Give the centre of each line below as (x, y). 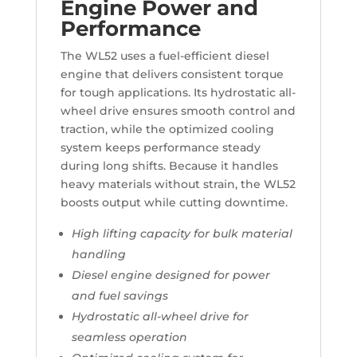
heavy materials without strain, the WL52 (178, 184)
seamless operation (129, 337)
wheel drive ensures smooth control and (178, 111)
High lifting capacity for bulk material (182, 234)
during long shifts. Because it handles (169, 166)
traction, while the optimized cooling (167, 129)
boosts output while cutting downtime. (174, 203)
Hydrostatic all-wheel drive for (160, 317)
